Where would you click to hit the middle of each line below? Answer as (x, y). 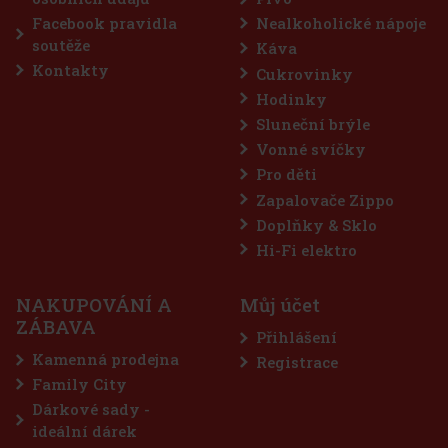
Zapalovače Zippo (325, 199)
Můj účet (280, 305)
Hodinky (291, 98)
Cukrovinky (304, 73)
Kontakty (70, 70)
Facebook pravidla (104, 23)
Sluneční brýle (313, 123)
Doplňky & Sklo (316, 224)
